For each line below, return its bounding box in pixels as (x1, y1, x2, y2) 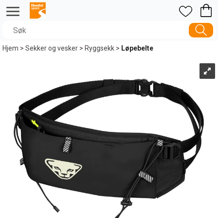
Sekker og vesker (25, 44, 78, 52)
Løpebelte (121, 44, 153, 52)
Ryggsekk (85, 44, 114, 52)
